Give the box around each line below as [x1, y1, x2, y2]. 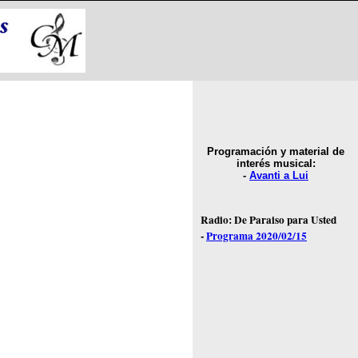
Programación [207, 145, 277, 158]
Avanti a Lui [249, 169, 308, 182]
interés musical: [236, 157, 316, 170]
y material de [277, 145, 344, 158]
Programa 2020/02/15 [206, 227, 307, 244]
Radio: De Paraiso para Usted [201, 211, 336, 228]
